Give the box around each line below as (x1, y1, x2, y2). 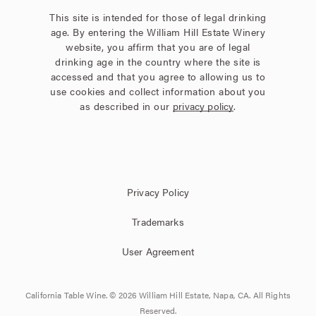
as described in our (80, 99, 174, 114)
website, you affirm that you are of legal (66, 39, 250, 54)
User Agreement (122, 244, 194, 259)
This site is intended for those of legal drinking (49, 10, 267, 25)
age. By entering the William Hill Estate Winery (50, 25, 266, 39)
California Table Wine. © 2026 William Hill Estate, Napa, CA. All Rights (25, 288, 291, 302)
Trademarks (132, 214, 184, 229)
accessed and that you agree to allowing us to (50, 69, 266, 84)
